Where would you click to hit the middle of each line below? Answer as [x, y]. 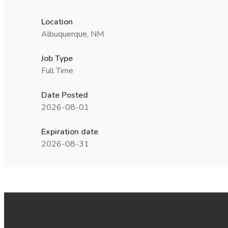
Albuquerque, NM [73, 34]
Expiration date [70, 132]
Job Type [57, 59]
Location [57, 22]
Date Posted [65, 95]
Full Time [57, 71]
